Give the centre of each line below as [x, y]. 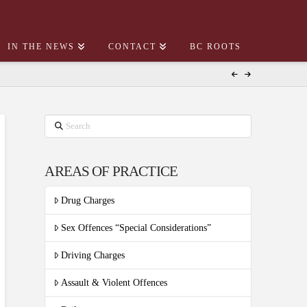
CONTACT [133, 47]
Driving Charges [93, 255]
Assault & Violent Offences [114, 283]
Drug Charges [88, 200]
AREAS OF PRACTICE [111, 171]
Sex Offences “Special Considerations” [136, 228]
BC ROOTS [216, 47]
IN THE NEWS [41, 47]
